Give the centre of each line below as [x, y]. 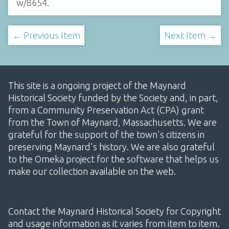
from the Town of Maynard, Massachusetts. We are [112, 122]
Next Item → [190, 36]
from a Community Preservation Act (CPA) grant [106, 110]
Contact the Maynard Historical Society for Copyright [114, 211]
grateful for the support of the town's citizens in [106, 135]
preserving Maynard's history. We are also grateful [111, 147]
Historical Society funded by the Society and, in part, [113, 98]
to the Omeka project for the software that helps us [113, 159]
